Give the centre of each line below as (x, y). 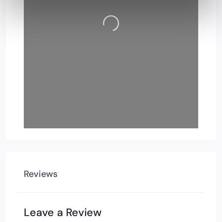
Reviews (41, 174)
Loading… (126, 18)
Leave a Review (63, 212)
